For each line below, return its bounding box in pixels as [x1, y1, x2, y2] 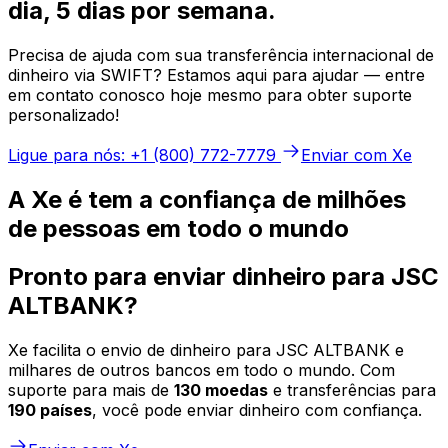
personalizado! [8, 104, 119, 125]
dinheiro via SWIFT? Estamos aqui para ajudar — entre [8, 64, 425, 85]
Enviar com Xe [301, 144, 412, 165]
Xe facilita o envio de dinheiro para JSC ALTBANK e [8, 340, 404, 361]
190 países [8, 400, 92, 421]
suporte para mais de [8, 380, 174, 401]
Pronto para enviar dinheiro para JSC [8, 262, 439, 292]
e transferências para [268, 380, 436, 401]
